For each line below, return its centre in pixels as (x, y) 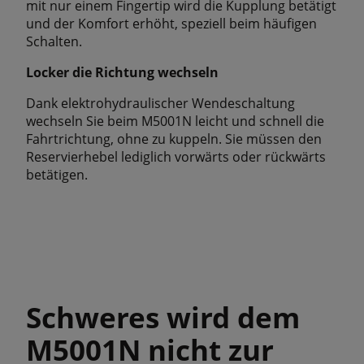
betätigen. (57, 174)
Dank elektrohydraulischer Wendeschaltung (160, 103)
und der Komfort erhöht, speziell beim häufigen (171, 23)
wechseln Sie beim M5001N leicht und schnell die (175, 121)
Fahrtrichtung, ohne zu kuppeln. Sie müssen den (174, 139)
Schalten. (54, 41)
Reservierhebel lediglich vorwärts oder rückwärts (176, 156)
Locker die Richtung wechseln (122, 72)
